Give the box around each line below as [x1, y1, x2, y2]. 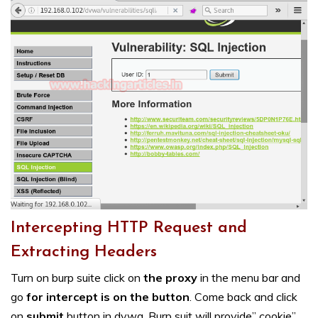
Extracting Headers [11, 244, 157, 261]
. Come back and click [190, 290, 297, 305]
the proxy [143, 270, 200, 285]
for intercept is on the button [26, 290, 190, 305]
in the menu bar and [200, 270, 300, 285]
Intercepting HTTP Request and [11, 220, 247, 237]
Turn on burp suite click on [11, 270, 143, 285]
